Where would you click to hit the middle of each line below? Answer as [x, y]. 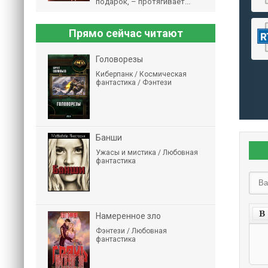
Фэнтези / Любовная [131, 231]
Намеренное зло [128, 216]
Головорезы [119, 59]
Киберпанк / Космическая [141, 74]
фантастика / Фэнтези [134, 83]
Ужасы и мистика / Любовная [147, 153]
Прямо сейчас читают [126, 33]
